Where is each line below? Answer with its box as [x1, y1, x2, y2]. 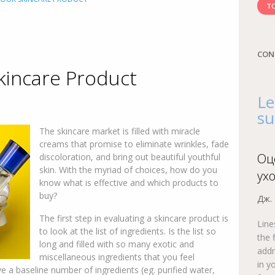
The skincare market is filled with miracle [39, 125, 200, 137]
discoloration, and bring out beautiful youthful [39, 151, 220, 163]
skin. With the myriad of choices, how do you [39, 164, 217, 176]
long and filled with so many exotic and [39, 238, 194, 250]
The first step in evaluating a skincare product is [39, 212, 228, 224]
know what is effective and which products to [39, 177, 219, 188]
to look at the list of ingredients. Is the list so [39, 225, 216, 237]
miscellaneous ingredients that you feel [39, 251, 195, 263]
